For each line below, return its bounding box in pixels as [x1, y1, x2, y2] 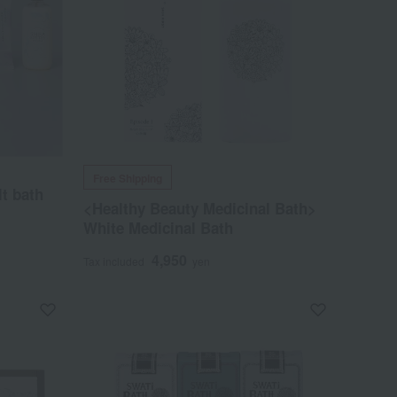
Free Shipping [93, 170, 163, 187]
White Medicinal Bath [83, 217, 234, 239]
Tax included [83, 253, 145, 269]
